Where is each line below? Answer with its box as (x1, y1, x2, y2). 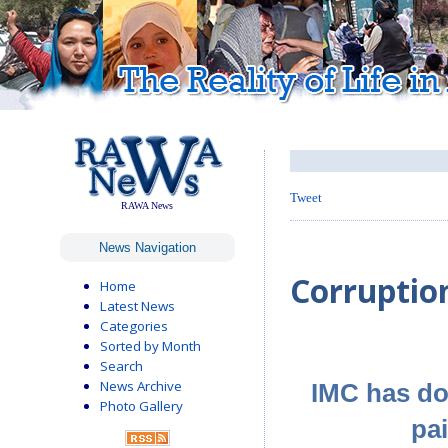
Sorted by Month (100, 337, 201, 356)
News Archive (100, 377, 182, 396)
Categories (100, 317, 168, 336)
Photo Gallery (100, 397, 183, 416)
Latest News (100, 297, 175, 316)
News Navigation (98, 240, 196, 255)
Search (100, 357, 143, 376)
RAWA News (121, 200, 174, 211)
